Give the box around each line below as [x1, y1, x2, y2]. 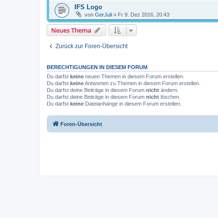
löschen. [159, 94, 181, 100]
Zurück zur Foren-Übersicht [55, 43, 127, 50]
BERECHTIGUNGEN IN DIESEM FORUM [47, 64, 147, 70]
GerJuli [95, 12, 112, 18]
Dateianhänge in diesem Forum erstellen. [84, 101, 182, 107]
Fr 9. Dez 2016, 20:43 [118, 12, 169, 18]
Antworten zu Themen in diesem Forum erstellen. [84, 80, 200, 86]
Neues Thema [51, 26, 91, 35]
